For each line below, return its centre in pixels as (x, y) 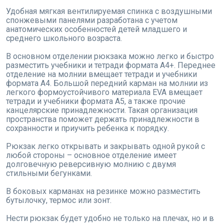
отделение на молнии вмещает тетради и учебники (101, 74)
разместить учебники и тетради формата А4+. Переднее (111, 65)
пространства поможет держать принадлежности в (103, 119)
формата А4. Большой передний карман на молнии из (107, 83)
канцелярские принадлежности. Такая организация (102, 110)
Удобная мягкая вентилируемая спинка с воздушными (109, 11)
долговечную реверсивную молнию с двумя (91, 164)
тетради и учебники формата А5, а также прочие (96, 101)
